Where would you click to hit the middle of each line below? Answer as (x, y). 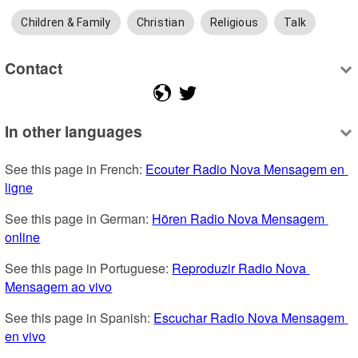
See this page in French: (76, 169)
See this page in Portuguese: (89, 268)
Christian (160, 23)
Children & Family (66, 23)
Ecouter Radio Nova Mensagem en (245, 169)
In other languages (74, 131)
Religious (234, 23)
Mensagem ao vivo (59, 287)
